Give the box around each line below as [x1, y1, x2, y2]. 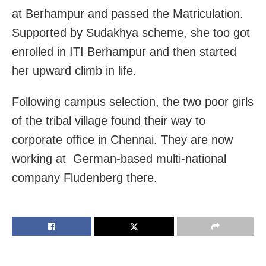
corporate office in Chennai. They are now [12, 133, 233, 147]
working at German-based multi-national [12, 152, 226, 166]
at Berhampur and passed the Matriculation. [12, 7, 243, 21]
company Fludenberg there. [12, 171, 157, 185]
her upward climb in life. [12, 64, 137, 78]
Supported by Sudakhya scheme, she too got [12, 26, 250, 40]
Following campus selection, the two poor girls [12, 95, 254, 109]
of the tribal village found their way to [12, 114, 205, 128]
